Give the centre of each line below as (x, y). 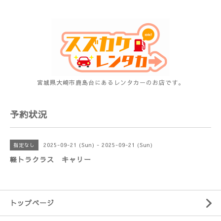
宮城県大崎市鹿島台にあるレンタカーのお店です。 (110, 82)
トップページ (32, 203)
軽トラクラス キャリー (51, 159)
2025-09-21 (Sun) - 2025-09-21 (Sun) (98, 145)
